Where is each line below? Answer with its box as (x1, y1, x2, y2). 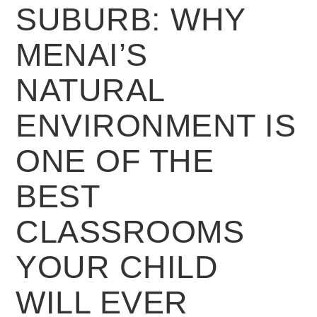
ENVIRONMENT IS (16, 107, 296, 144)
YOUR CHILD (16, 248, 219, 285)
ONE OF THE (16, 142, 214, 179)
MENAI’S (16, 36, 148, 73)
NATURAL (16, 71, 164, 108)
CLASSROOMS (16, 213, 245, 250)
